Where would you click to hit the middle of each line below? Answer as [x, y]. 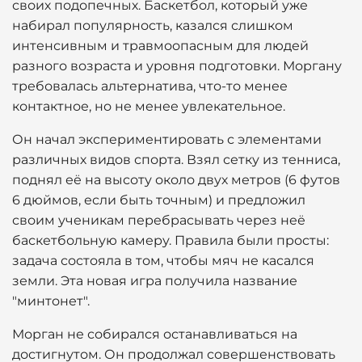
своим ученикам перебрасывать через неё [159, 220]
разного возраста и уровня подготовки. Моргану [177, 66]
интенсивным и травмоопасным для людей [160, 46]
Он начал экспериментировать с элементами [167, 139]
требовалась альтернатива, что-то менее [150, 86]
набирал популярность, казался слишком [153, 25]
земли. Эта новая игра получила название [155, 281]
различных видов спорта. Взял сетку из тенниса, [176, 160]
